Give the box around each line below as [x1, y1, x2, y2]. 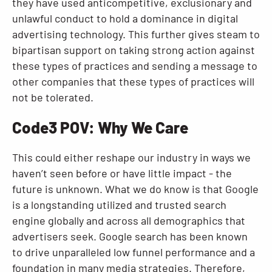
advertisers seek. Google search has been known [12, 229, 248, 243]
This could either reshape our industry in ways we [12, 151, 251, 164]
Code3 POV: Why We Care [12, 118, 188, 137]
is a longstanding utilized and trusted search [12, 198, 226, 211]
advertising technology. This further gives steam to [12, 27, 260, 41]
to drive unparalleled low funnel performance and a [12, 245, 255, 259]
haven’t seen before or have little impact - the [12, 166, 232, 180]
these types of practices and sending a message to [12, 59, 257, 72]
